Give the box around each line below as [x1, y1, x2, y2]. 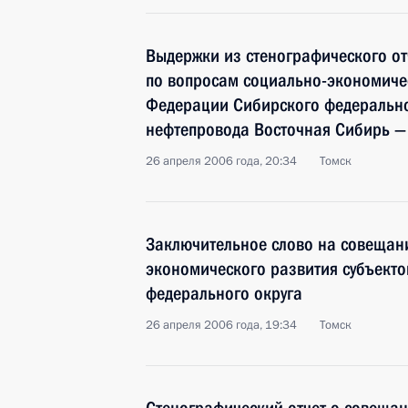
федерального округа [146, 282, 302, 304]
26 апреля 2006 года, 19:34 [146, 317, 297, 333]
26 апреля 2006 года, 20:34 [146, 153, 297, 169]
